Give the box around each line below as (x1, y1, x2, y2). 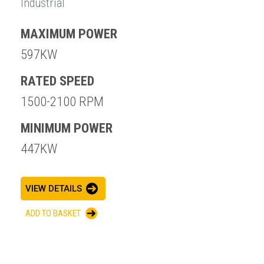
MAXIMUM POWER (21, 26, 117, 42)
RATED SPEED (21, 73, 94, 89)
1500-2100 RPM (21, 94, 104, 110)
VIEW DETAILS (25, 183, 82, 194)
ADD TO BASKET (25, 208, 81, 219)
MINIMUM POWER (21, 120, 113, 136)
